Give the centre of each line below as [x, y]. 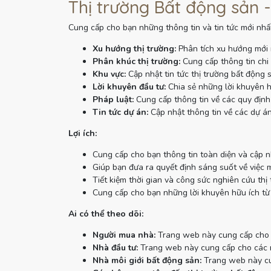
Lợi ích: [82, 133]
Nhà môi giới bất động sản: [147, 260]
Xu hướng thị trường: [134, 49]
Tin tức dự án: [120, 112]
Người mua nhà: [124, 235]
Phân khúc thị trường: [136, 61]
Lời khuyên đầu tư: [129, 87]
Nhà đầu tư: [115, 248]
